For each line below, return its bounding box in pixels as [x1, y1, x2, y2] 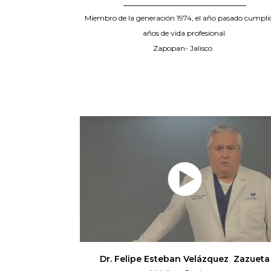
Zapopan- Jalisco [153, 44, 217, 53]
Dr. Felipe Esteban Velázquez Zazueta [99, 253, 270, 265]
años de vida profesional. [142, 28, 227, 38]
